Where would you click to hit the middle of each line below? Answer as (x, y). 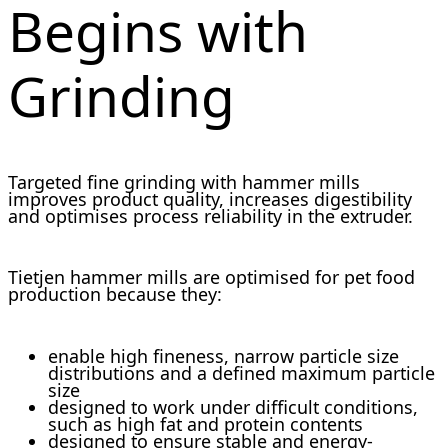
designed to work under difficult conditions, (233, 407)
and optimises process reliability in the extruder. (210, 215)
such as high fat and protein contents (205, 424)
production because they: (115, 294)
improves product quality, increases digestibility (210, 198)
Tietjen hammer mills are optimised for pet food (211, 277)
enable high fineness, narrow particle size (223, 356)
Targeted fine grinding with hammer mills (184, 181)
